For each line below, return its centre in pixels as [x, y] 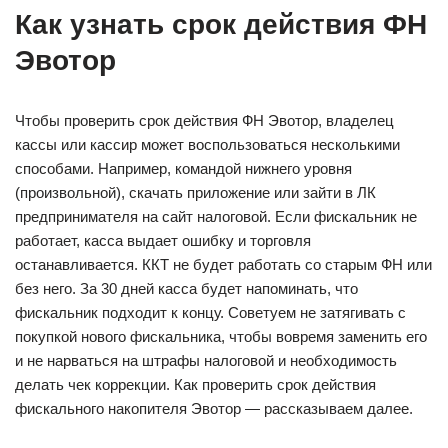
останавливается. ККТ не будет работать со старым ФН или [223, 264]
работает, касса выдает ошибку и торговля [163, 240]
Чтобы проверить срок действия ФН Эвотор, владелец [204, 120]
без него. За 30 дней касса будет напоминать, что [186, 288]
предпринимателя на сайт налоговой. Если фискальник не [216, 216]
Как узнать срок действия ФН [221, 24]
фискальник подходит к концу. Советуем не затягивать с [210, 312]
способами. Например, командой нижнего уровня [183, 168]
